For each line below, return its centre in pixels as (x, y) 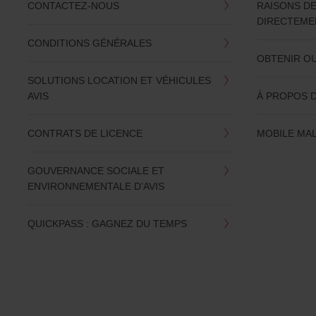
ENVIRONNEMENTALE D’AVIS (96, 186)
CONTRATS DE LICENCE (85, 133)
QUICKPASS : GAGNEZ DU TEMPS (107, 224)
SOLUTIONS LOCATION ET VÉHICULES (119, 80)
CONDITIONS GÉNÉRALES (89, 43)
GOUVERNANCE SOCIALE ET (96, 171)
